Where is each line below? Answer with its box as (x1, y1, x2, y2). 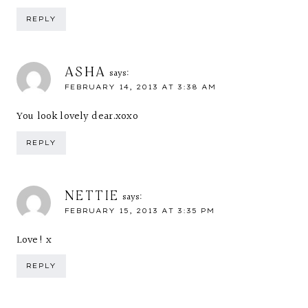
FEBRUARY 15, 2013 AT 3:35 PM (65, 206, 214, 215)
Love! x (16, 232, 52, 248)
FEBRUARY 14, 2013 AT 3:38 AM (65, 82, 216, 91)
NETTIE (65, 186, 120, 203)
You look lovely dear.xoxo (16, 109, 138, 124)
